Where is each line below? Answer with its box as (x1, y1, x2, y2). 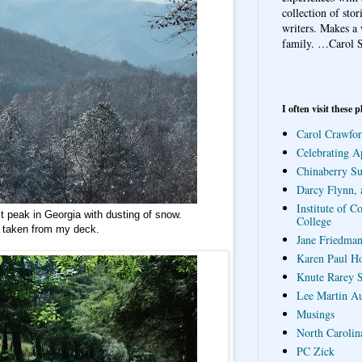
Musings (296, 306, 335, 322)
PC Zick (296, 343, 335, 360)
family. (282, 35, 314, 51)
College (296, 213, 331, 229)
